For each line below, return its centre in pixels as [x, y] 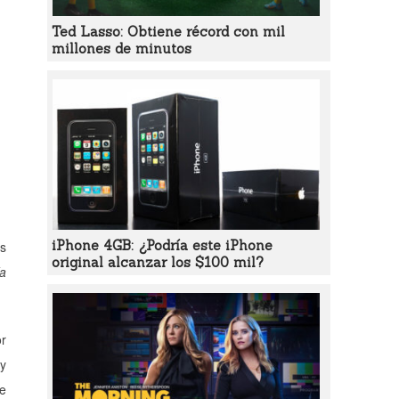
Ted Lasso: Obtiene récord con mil [168, 32]
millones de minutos [121, 49]
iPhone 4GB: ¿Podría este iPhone [162, 245]
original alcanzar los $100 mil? [157, 262]
